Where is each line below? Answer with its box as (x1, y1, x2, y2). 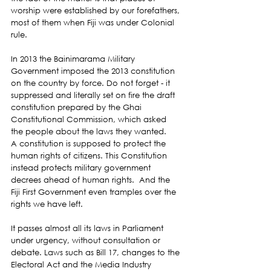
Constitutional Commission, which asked (11, 114, 169, 125)
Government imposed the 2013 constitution (11, 65, 177, 76)
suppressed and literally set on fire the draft (11, 90, 177, 100)
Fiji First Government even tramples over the (11, 186, 178, 197)
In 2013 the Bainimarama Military (11, 53, 137, 64)
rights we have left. (11, 198, 85, 209)
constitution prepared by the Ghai (11, 102, 144, 113)
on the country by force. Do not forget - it (11, 77, 172, 88)
